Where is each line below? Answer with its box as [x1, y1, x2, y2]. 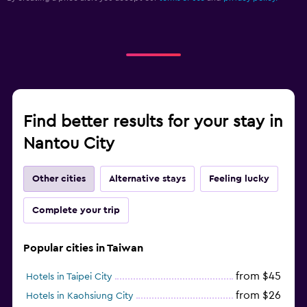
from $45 [236, 270, 281, 282]
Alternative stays [109, 173, 186, 184]
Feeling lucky [209, 173, 269, 184]
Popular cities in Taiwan [23, 242, 143, 254]
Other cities [32, 173, 86, 184]
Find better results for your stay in [23, 113, 283, 130]
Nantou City [23, 135, 114, 152]
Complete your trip [32, 205, 120, 215]
